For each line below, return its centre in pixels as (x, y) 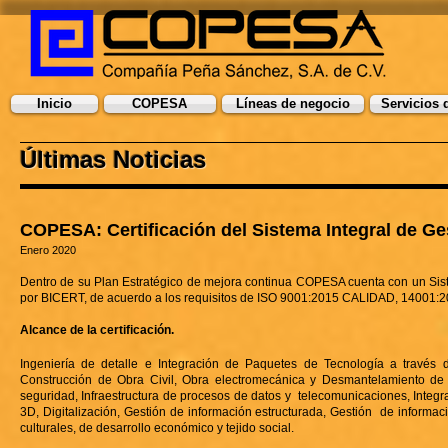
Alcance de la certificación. (97, 330)
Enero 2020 (48, 250)
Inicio (54, 103)
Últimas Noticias (113, 159)
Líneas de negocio (293, 103)
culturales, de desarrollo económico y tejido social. (157, 428)
